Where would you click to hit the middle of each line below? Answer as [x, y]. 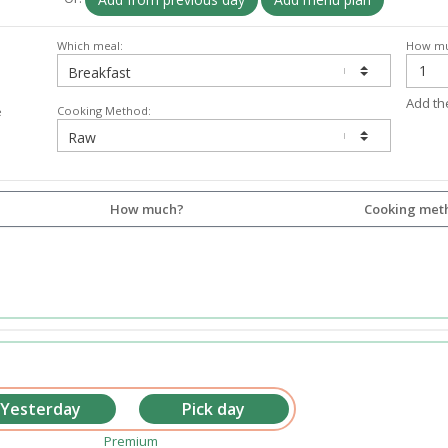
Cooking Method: [103, 110]
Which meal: [89, 45]
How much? [147, 208]
